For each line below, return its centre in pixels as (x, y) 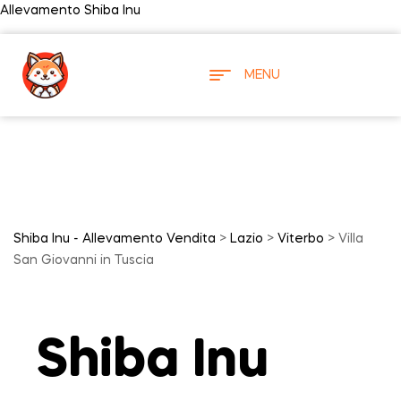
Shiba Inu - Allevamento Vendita (115, 239)
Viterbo (301, 239)
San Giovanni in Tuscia (84, 260)
